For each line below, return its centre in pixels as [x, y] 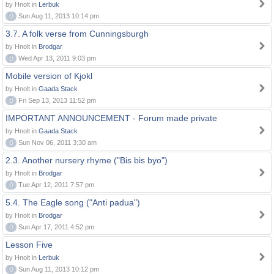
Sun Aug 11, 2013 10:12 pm [58, 269]
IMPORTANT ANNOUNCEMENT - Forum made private [111, 118]
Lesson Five [29, 245]
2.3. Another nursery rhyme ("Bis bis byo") [87, 160]
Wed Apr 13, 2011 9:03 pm [56, 58]
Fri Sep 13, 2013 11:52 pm [56, 100]
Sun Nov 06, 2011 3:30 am [57, 143]
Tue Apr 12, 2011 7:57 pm [55, 185]
